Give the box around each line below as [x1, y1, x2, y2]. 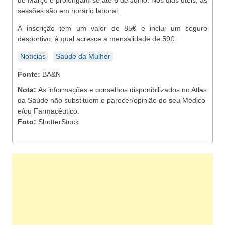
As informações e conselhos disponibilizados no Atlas [38, 86, 207, 94]
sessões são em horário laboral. [18, 7, 120, 15]
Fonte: [18, 70, 42, 78]
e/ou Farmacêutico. [18, 107, 79, 115]
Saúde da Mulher [56, 52, 110, 60]
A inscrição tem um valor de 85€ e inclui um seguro [18, 24, 207, 32]
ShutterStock [38, 118, 79, 126]
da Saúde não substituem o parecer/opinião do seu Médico [18, 96, 205, 104]
